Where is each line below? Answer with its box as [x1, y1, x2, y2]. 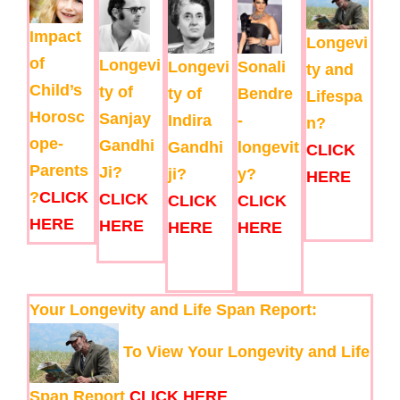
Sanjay [98, 110, 151, 129]
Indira [168, 111, 212, 129]
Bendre [237, 85, 293, 104]
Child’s [29, 80, 82, 99]
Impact [29, 27, 81, 46]
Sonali [237, 58, 286, 77]
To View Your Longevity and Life [119, 343, 370, 362]
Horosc [29, 107, 85, 126]
